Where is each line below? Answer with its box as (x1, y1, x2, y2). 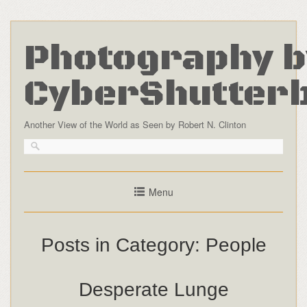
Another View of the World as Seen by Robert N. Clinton (23, 117, 246, 131)
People (205, 234, 267, 256)
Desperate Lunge (78, 278, 229, 300)
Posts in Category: (40, 234, 206, 256)
